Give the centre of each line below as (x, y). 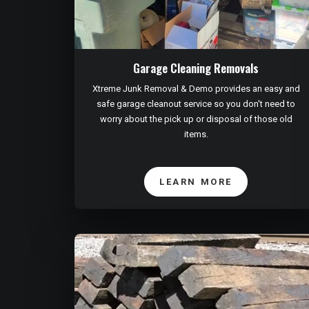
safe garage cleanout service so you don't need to (196, 104)
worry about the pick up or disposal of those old (196, 119)
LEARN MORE (196, 182)
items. (196, 134)
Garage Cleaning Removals (196, 68)
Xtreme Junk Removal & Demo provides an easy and (196, 89)
